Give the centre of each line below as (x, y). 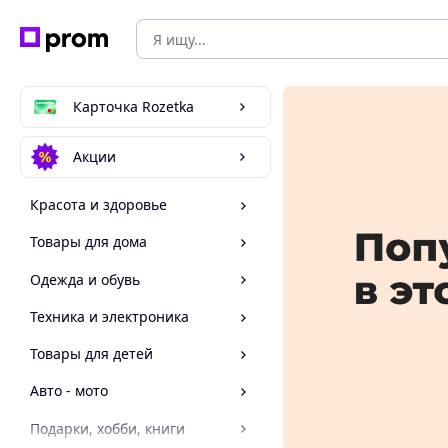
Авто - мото (69, 391)
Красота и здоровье (98, 205)
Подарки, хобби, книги (107, 428)
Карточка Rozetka (133, 106)
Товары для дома (88, 242)
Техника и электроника (109, 316)
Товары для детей (91, 354)
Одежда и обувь (85, 279)
